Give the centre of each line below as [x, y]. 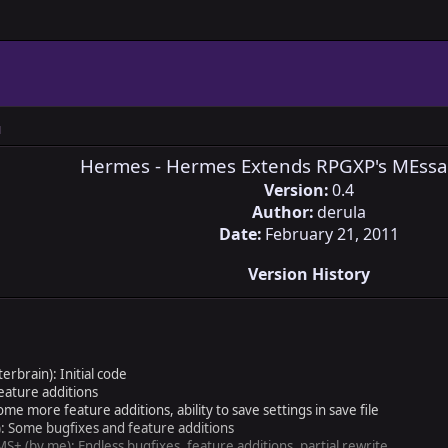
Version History [308, 273]
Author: [282, 211]
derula [341, 211]
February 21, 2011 [331, 233]
